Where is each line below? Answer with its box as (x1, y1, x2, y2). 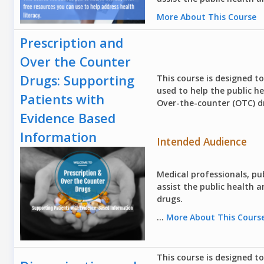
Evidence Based (20, 110, 116, 127)
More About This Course (157, 11, 257, 23)
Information (20, 128, 97, 146)
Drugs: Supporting (20, 72, 135, 90)
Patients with (20, 91, 105, 108)
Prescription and (20, 34, 124, 52)
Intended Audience (157, 134, 247, 149)
